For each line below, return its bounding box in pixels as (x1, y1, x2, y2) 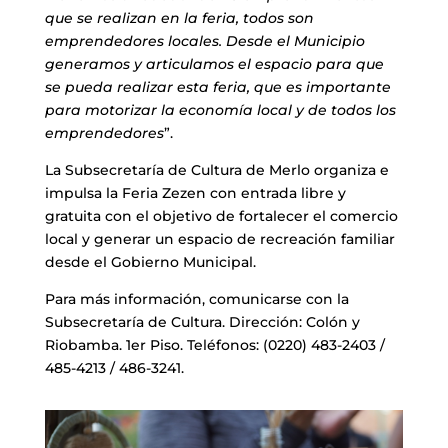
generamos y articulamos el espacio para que (44, 54, 384, 73)
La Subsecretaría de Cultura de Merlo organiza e (44, 160, 389, 179)
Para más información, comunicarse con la (44, 289, 349, 308)
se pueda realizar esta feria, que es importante (44, 77, 391, 96)
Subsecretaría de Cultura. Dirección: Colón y (44, 312, 360, 331)
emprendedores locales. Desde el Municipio (44, 31, 369, 50)
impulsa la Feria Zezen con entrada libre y (44, 183, 346, 202)
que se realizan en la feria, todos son (44, 8, 314, 27)
